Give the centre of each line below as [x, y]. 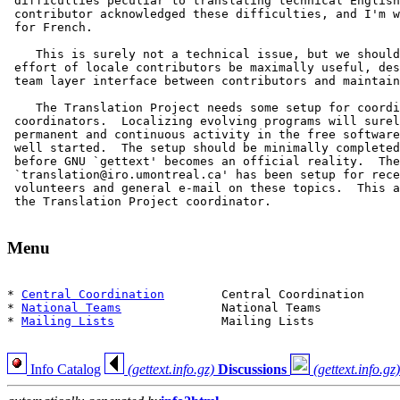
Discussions [252, 370]
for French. [50, 27]
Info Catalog [64, 370]
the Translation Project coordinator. [139, 201]
